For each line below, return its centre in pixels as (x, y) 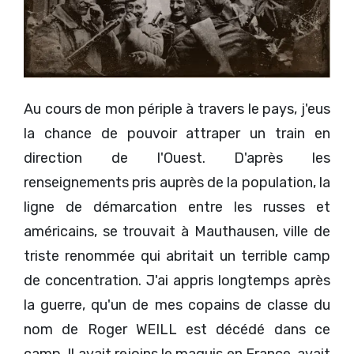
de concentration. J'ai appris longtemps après (177, 280)
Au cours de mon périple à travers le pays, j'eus (177, 109)
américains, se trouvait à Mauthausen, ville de (177, 231)
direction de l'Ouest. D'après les (177, 158)
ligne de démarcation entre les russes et (177, 207)
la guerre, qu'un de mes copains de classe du (177, 305)
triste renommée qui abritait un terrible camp (177, 256)
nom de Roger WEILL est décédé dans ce (177, 329)
